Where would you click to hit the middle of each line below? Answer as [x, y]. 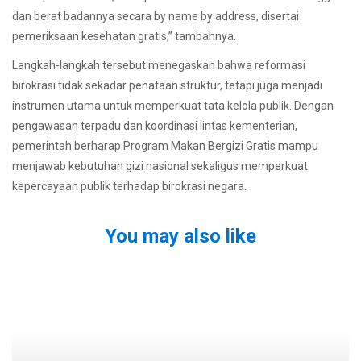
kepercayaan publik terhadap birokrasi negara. [129, 187]
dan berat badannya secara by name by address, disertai [156, 17]
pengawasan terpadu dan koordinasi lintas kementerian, [155, 126]
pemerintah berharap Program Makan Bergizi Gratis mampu [165, 146]
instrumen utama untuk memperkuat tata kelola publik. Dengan [173, 106]
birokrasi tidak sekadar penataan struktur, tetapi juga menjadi [167, 86]
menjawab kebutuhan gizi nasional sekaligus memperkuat [160, 166]
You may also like [180, 237]
